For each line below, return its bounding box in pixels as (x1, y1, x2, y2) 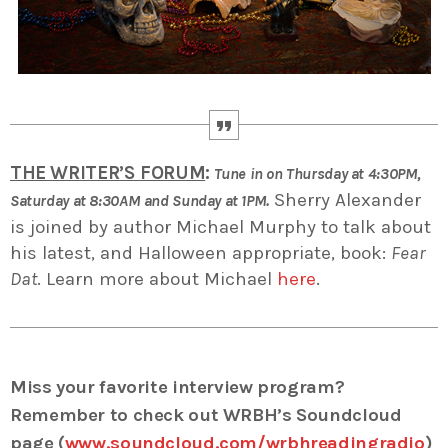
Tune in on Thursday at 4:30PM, (214, 163, 422, 183)
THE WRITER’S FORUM (10, 161, 206, 184)
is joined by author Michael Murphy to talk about (10, 215, 431, 238)
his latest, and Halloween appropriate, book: (10, 241, 391, 264)
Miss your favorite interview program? (10, 375, 345, 398)
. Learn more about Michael (37, 267, 277, 290)
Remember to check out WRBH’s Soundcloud (10, 403, 402, 426)
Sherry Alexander (273, 188, 421, 211)
